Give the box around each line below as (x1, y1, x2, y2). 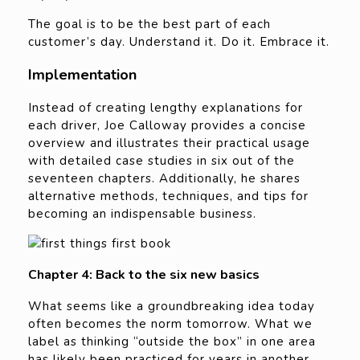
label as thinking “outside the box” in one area (28, 333, 316, 350)
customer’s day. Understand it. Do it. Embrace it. (28, 34, 329, 51)
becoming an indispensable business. (28, 206, 256, 223)
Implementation (28, 65, 137, 85)
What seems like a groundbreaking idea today (28, 298, 315, 315)
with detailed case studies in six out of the (28, 153, 295, 170)
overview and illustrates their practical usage (28, 135, 310, 152)
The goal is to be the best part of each (28, 16, 271, 33)
